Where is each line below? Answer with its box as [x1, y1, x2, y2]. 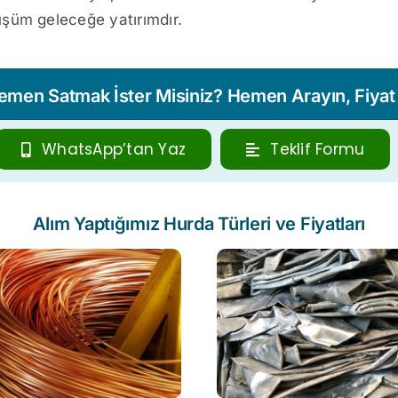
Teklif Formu [270, 139, 365, 160]
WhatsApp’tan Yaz [42, 139, 187, 160]
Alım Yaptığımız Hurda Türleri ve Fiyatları [32, 213, 366, 235]
